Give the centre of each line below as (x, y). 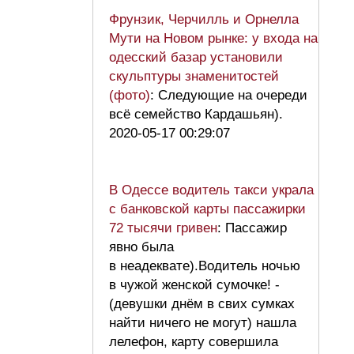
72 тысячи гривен (163, 228)
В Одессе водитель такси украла (211, 190)
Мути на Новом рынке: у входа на (213, 39)
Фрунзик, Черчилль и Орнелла (204, 20)
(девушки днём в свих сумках (202, 304)
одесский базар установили (196, 58)
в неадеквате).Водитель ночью (205, 266)
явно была (141, 247)
